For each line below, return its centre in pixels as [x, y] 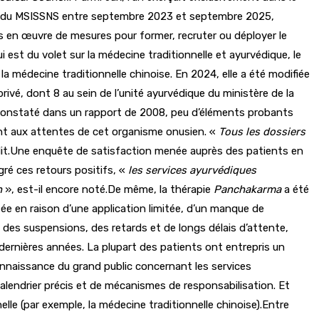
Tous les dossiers [262, 131]
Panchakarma [247, 189]
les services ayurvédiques [191, 170]
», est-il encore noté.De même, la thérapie [109, 189]
